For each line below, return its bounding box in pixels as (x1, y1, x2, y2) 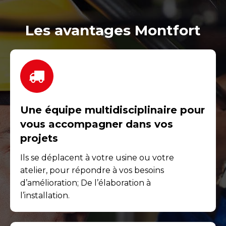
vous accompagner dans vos (20, 118, 173, 130)
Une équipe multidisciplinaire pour (20, 103, 205, 116)
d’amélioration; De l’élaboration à (20, 178, 151, 188)
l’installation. (20, 190, 70, 200)
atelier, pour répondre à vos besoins (20, 165, 164, 175)
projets (20, 132, 58, 144)
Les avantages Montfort (25, 21, 201, 39)
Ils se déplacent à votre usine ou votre (20, 152, 174, 162)
